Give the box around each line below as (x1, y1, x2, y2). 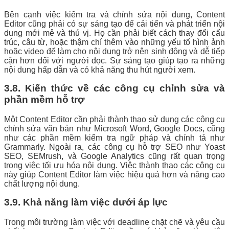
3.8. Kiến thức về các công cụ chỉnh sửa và (4, 82, 225, 94)
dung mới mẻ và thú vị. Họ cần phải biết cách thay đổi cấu (4, 28, 225, 37)
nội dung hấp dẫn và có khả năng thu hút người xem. (4, 65, 195, 74)
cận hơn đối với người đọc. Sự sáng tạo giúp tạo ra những (4, 56, 225, 65)
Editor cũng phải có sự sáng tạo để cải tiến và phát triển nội (4, 19, 225, 28)
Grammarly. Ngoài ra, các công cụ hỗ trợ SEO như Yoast (4, 142, 225, 151)
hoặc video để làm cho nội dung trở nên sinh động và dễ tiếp (4, 47, 225, 56)
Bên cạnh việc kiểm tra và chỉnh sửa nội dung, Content (4, 10, 225, 19)
